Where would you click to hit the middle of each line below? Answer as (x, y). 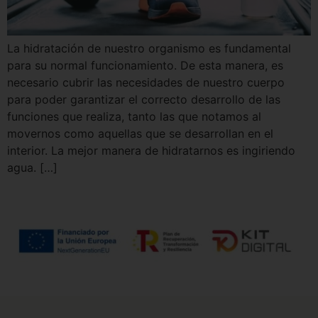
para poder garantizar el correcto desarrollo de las (144, 99)
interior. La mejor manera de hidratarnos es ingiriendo (151, 150)
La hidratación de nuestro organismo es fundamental (149, 48)
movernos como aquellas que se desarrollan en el (140, 133)
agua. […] (32, 167)
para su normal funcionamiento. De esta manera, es (145, 65)
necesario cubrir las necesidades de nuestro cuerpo (146, 82)
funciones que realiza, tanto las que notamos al (134, 116)
